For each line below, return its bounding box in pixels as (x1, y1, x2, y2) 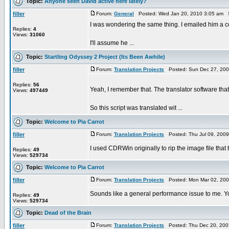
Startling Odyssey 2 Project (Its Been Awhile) (44, 53, 165, 60)
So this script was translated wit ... (90, 104, 182, 111)
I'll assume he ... (90, 39, 134, 47)
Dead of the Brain (44, 209, 91, 216)
